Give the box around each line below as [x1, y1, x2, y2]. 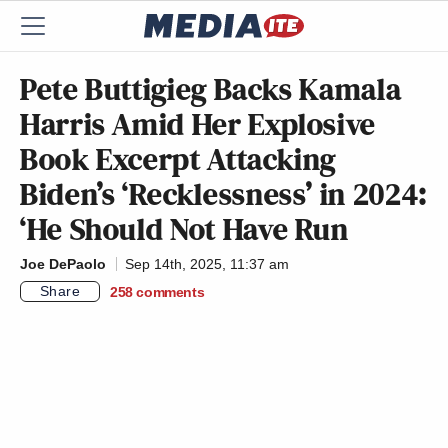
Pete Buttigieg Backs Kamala [20, 67, 402, 111]
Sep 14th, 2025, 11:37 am [125, 256, 289, 272]
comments [136, 283, 205, 300]
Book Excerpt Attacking [20, 137, 337, 181]
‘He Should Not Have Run [20, 207, 349, 251]
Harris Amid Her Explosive [20, 102, 377, 146]
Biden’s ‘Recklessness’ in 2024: [20, 172, 428, 216]
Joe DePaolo [20, 256, 106, 272]
